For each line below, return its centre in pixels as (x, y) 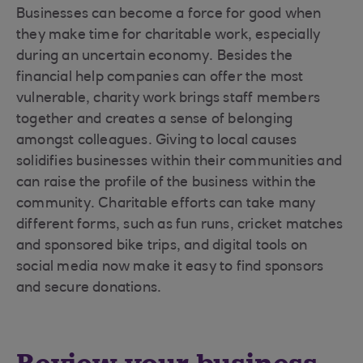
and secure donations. (89, 288)
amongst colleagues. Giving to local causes (157, 141)
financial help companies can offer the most (160, 78)
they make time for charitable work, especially (169, 36)
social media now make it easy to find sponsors (170, 267)
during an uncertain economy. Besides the (155, 57)
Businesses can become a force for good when (169, 15)
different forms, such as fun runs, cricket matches (180, 225)
